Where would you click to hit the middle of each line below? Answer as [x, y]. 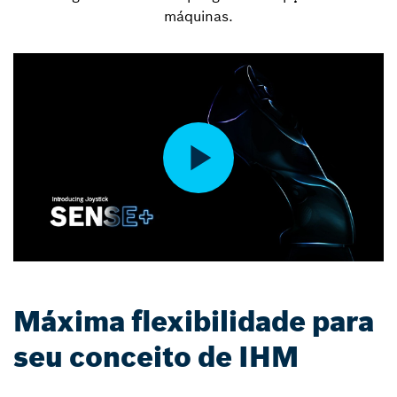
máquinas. [198, 16]
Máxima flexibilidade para [194, 322]
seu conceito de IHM [156, 358]
